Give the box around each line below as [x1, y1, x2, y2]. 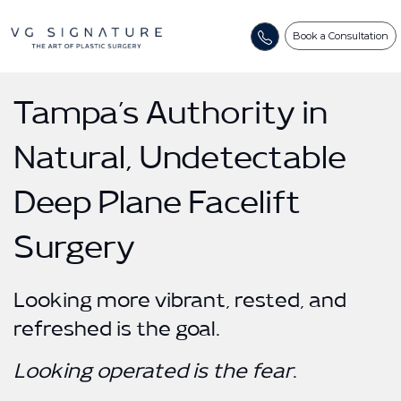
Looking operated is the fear [13, 363, 293, 389]
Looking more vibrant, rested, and [13, 292, 346, 319]
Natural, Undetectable [13, 145, 346, 186]
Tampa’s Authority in [13, 100, 328, 141]
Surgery [13, 235, 135, 276]
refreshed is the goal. [13, 320, 220, 347]
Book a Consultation [293, 30, 388, 43]
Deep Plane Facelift [13, 190, 301, 231]
